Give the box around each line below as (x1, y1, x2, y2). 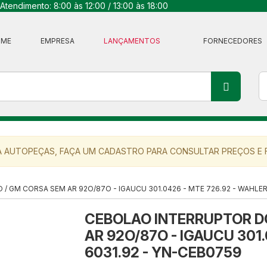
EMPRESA (41, 36, 74, 45)
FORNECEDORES (203, 36, 262, 45)
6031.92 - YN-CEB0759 (84, 244, 241, 261)
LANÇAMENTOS (104, 36, 162, 45)
